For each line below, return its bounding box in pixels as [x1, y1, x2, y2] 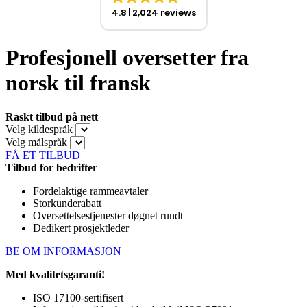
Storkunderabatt [33, 197, 101, 209]
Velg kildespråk [5, 123, 73, 135]
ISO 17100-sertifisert [33, 291, 123, 304]
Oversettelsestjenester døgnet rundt [33, 209, 183, 221]
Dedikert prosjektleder [33, 221, 129, 234]
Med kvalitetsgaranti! [5, 268, 105, 280]
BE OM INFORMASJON [5, 245, 121, 257]
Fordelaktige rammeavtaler [33, 184, 148, 197]
